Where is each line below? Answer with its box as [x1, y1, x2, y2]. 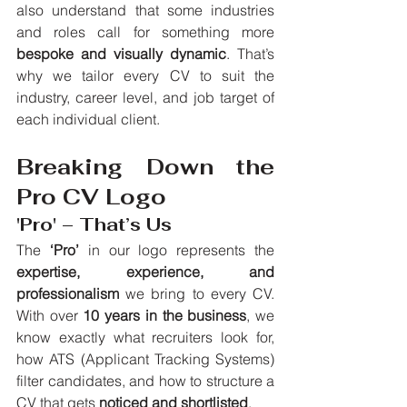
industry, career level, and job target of [16, 88, 274, 107]
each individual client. [16, 110, 160, 129]
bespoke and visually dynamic [16, 45, 226, 64]
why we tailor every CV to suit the [16, 66, 274, 85]
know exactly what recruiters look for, [16, 328, 274, 347]
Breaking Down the [16, 153, 274, 182]
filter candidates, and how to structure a [16, 372, 274, 391]
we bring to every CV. [119, 284, 274, 303]
